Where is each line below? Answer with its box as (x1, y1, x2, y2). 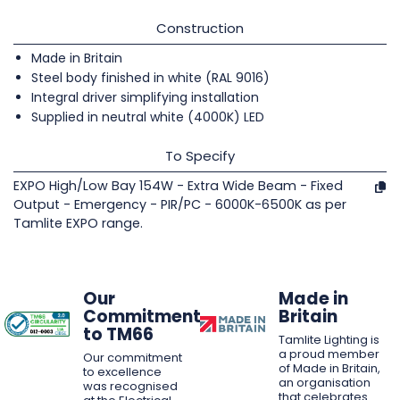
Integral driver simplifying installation (31, 87, 259, 106)
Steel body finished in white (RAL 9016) (31, 68, 270, 87)
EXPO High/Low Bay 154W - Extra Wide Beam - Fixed (13, 176, 343, 195)
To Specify (165, 146, 235, 165)
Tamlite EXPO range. (13, 213, 143, 232)
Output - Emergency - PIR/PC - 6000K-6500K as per (13, 195, 346, 213)
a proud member (278, 345, 379, 362)
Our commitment (82, 348, 182, 366)
